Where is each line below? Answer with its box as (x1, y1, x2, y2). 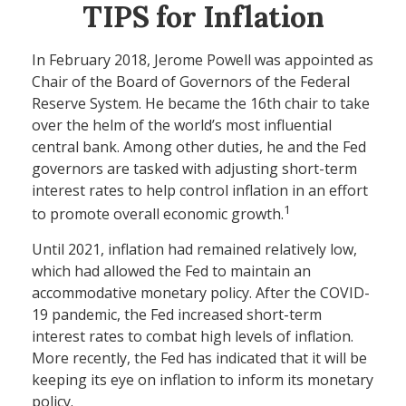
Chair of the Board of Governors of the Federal (32, 72, 350, 92)
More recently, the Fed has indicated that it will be (32, 348, 367, 369)
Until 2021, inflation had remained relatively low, (32, 239, 357, 260)
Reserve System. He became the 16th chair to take (32, 93, 370, 113)
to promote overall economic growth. (32, 204, 284, 225)
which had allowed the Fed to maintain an (32, 261, 311, 282)
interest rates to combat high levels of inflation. (32, 326, 353, 347)
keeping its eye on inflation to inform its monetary (32, 370, 373, 391)
